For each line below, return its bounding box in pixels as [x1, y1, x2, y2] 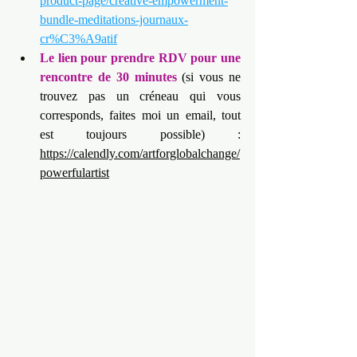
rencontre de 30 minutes [40, 70, 177, 84]
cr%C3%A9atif [40, 32, 117, 45]
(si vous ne [176, 70, 241, 84]
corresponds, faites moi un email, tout [40, 108, 241, 122]
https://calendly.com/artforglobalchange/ [40, 147, 240, 160]
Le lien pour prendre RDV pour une [40, 51, 241, 65]
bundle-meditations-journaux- [40, 13, 188, 26]
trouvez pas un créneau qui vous [40, 89, 241, 103]
